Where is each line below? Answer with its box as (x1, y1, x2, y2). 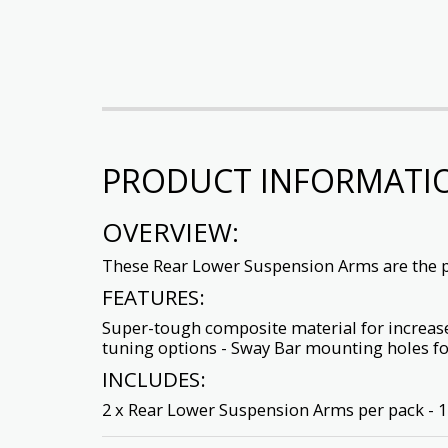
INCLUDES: (102, 364, 206, 393)
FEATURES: (102, 282, 205, 311)
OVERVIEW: (102, 213, 239, 250)
